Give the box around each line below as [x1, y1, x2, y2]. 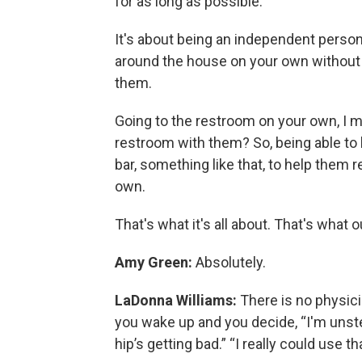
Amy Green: [115, 254, 196, 271]
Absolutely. [196, 254, 266, 271]
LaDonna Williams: [115, 292, 240, 309]
